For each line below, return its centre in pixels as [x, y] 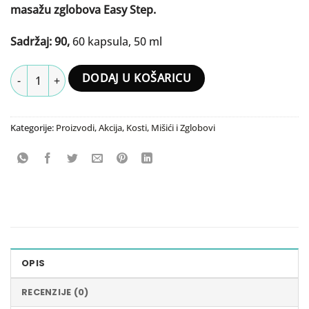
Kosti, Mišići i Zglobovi [171, 128]
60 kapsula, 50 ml [116, 42]
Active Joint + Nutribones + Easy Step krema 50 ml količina [144, 72]
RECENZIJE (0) [55, 292]
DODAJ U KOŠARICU [137, 78]
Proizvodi [75, 128]
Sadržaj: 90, [40, 42]
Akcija [110, 128]
